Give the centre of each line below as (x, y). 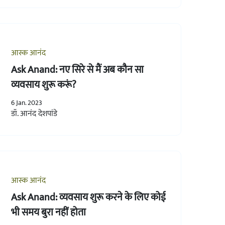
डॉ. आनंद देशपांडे (34, 114)
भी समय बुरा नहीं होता (48, 212)
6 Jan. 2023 (26, 102)
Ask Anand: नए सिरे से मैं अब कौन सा (77, 70)
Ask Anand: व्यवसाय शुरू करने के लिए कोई (88, 197)
